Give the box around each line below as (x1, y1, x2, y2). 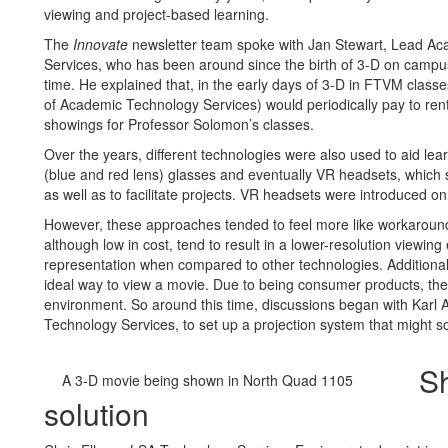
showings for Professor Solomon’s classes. (44, 114, 314, 134)
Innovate (73, 34, 128, 54)
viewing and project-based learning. (44, 4, 269, 24)
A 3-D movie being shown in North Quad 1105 (62, 370, 353, 390)
